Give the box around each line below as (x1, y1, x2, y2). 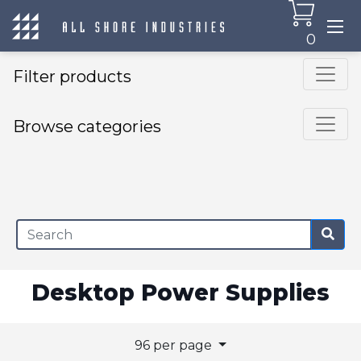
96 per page (135, 338, 216, 353)
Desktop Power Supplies (31, 279, 330, 306)
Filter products (13, 67, 131, 86)
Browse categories (13, 117, 161, 136)
